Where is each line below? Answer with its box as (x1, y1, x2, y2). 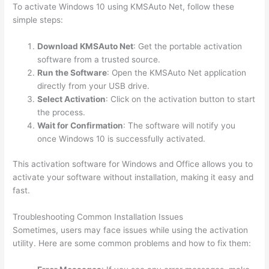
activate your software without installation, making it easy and (13, 172, 254, 183)
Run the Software (37, 67, 107, 77)
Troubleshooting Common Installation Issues (13, 212, 184, 222)
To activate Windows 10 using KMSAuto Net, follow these (13, 1, 235, 11)
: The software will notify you (123, 120, 236, 130)
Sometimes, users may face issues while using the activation (13, 225, 249, 235)
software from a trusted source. (37, 54, 161, 64)
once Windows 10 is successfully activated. (37, 133, 206, 144)
